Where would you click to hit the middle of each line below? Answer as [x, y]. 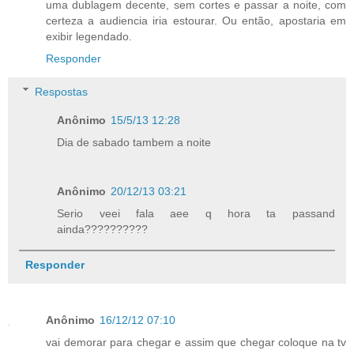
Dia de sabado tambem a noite [134, 142]
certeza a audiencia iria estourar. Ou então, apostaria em [196, 21]
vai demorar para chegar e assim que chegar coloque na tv [196, 342]
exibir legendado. [89, 37]
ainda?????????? [103, 229]
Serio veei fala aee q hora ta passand [196, 213]
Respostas [62, 91]
